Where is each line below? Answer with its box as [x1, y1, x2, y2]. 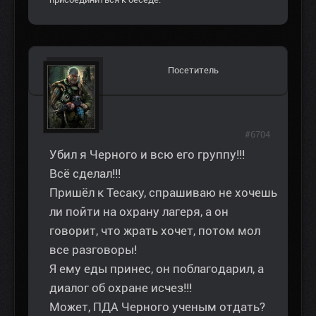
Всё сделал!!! [49, 166, 121, 181]
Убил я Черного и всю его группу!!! [49, 147, 245, 162]
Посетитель [168, 65, 219, 76]
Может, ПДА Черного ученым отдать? [49, 300, 265, 315]
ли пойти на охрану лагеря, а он [49, 205, 229, 219]
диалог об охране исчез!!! [49, 281, 192, 296]
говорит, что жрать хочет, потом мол [49, 224, 260, 238]
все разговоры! [49, 243, 137, 257]
